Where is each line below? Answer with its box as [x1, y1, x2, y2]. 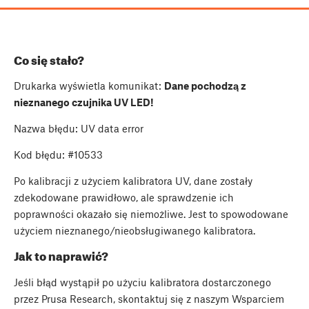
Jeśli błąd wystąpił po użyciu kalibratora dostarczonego [14, 275, 271, 288]
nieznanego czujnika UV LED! [14, 95, 154, 108]
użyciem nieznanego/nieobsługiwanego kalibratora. [14, 223, 255, 237]
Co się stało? [14, 52, 84, 67]
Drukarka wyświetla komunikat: [14, 79, 164, 92]
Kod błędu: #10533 [14, 148, 103, 161]
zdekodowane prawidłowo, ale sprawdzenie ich [14, 190, 234, 203]
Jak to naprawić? [14, 249, 108, 263]
